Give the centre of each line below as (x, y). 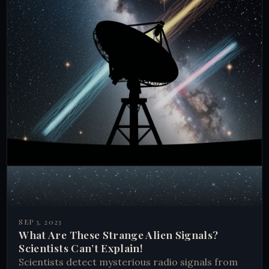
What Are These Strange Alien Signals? (119, 235)
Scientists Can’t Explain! (81, 248)
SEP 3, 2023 (40, 222)
